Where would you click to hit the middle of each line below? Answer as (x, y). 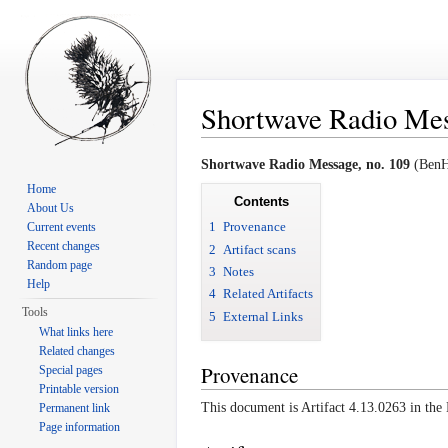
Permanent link (75, 408)
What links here (76, 332)
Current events (62, 227)
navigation (283, 145)
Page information (80, 427)
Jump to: (227, 145)
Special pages (71, 370)
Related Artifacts (268, 294)
